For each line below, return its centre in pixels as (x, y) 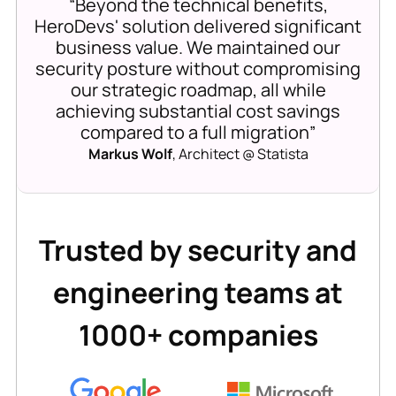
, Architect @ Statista (240, 154)
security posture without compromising (198, 69)
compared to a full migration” (198, 133)
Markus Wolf (130, 154)
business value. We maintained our (198, 48)
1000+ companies (198, 335)
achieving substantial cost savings (198, 111)
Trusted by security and (198, 251)
